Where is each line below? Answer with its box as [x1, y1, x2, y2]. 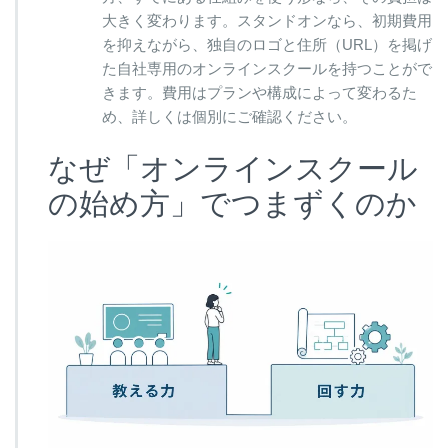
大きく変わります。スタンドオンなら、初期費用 [101, 12, 432, 30]
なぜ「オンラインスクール [48, 152, 418, 186]
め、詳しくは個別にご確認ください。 [101, 108, 357, 126]
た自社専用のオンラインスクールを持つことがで [101, 60, 432, 78]
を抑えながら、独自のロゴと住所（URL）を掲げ [101, 36, 432, 54]
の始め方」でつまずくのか [48, 187, 417, 221]
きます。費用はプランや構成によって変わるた [101, 84, 417, 102]
